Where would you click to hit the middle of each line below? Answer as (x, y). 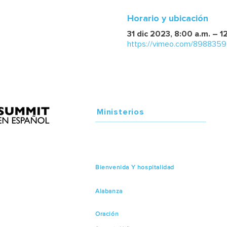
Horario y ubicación (167, 18)
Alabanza (109, 191)
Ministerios (121, 112)
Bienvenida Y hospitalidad (135, 167)
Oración (107, 214)
